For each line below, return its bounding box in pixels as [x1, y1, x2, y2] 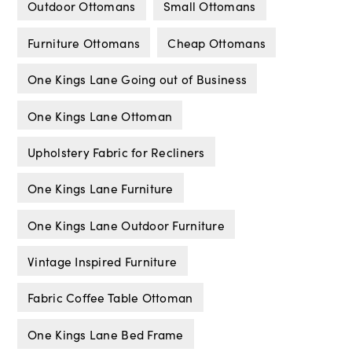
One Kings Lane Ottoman [27, 106, 173, 124]
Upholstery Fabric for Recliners [27, 142, 205, 160]
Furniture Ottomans [27, 33, 141, 51]
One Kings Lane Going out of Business [27, 70, 247, 88]
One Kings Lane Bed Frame [27, 324, 184, 343]
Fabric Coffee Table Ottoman [27, 288, 193, 306]
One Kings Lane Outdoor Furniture [27, 215, 225, 233]
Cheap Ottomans [167, 33, 266, 51]
